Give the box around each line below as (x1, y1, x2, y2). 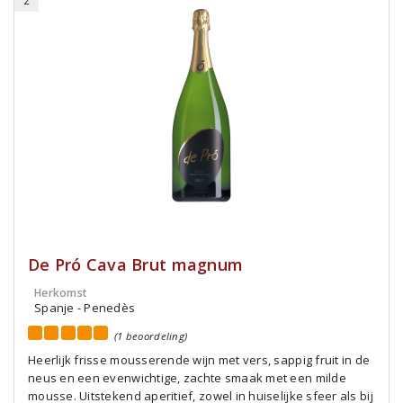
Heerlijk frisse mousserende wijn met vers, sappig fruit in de (28, 352, 371, 368)
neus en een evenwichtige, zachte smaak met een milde (28, 370, 346, 386)
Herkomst (34, 285, 88, 300)
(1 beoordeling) (114, 329, 188, 343)
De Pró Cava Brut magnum (28, 254, 244, 275)
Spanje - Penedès (34, 300, 136, 316)
